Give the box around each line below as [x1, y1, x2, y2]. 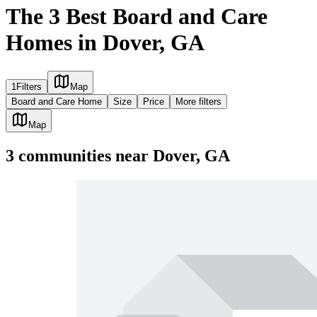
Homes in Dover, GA [6, 29, 204, 55]
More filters [175, 96, 221, 108]
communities [14, 146, 111, 166]
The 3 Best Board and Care [6, 3, 267, 29]
